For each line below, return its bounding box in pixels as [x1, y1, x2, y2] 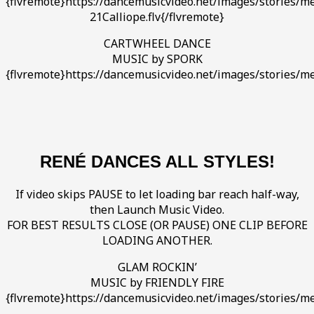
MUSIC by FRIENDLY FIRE [90, 275, 224, 291]
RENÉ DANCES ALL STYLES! [39, 152, 275, 172]
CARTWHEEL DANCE [103, 36, 211, 52]
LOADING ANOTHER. [102, 233, 212, 249]
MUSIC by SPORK [111, 51, 203, 67]
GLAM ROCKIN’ [117, 259, 197, 275]
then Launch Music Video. [90, 202, 224, 218]
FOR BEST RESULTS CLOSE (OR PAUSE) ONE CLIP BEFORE [6, 217, 308, 233]
